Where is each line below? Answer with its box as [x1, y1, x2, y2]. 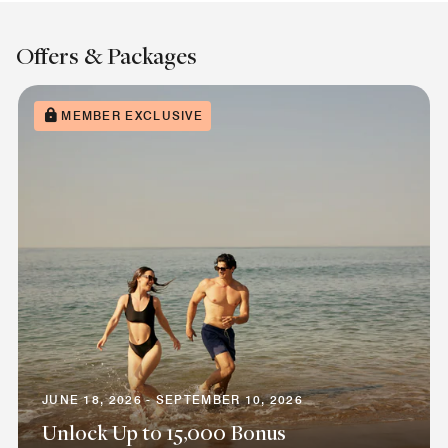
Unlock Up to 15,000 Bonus [42, 417, 286, 446]
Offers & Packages [16, 39, 197, 71]
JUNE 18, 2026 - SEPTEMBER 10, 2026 [42, 391, 304, 407]
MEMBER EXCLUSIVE [61, 107, 204, 123]
